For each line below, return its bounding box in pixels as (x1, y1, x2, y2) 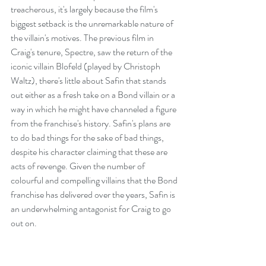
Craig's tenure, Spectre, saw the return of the (11, 45, 174, 59)
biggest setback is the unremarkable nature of (11, 16, 175, 30)
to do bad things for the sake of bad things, (11, 130, 166, 144)
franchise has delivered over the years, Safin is (11, 187, 177, 201)
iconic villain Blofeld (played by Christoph (11, 59, 162, 73)
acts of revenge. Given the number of (11, 159, 147, 173)
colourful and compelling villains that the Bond (11, 173, 179, 187)
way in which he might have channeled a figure (11, 102, 178, 116)
